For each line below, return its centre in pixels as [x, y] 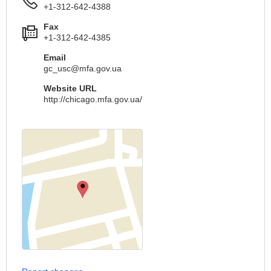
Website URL [70, 88]
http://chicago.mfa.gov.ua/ [93, 99]
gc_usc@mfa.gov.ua [83, 68]
